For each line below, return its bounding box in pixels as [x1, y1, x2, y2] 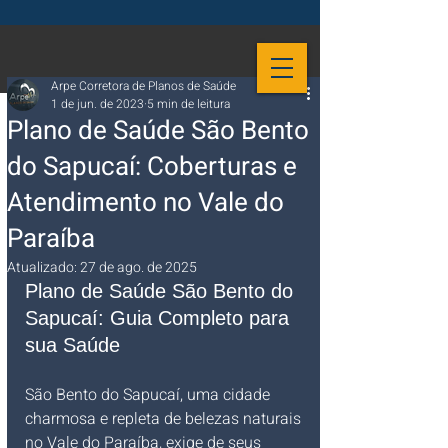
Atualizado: [7, 257, 80, 278]
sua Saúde [25, 334, 120, 356]
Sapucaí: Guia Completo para [25, 307, 295, 329]
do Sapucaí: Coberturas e [7, 148, 297, 186]
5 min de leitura [147, 95, 230, 113]
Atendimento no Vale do [7, 184, 284, 222]
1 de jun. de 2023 [51, 95, 144, 113]
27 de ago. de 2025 [80, 257, 197, 278]
